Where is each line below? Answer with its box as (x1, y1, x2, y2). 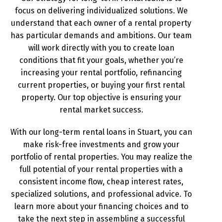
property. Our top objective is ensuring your (21, 92, 181, 102)
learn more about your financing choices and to (14, 201, 188, 211)
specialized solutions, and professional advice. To (10, 189, 192, 199)
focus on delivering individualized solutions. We (14, 5, 188, 15)
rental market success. (59, 105, 143, 114)
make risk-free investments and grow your (23, 139, 179, 149)
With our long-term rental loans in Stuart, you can (10, 127, 192, 137)
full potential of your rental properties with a (19, 164, 183, 174)
